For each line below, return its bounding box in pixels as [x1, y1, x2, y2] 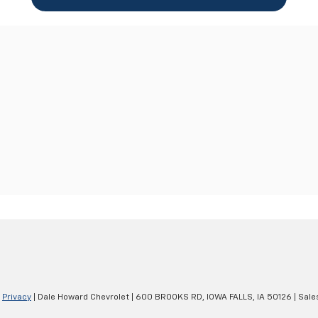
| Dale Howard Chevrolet [31, 293, 129, 302]
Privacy [2, 293, 31, 302]
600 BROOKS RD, [133, 293, 204, 302]
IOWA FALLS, [204, 293, 255, 302]
